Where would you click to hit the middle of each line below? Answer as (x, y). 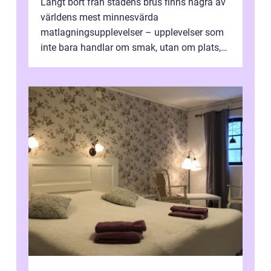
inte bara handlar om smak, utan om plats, (131, 47)
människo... (65, 62)
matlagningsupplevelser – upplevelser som (132, 32)
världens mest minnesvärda (100, 17)
